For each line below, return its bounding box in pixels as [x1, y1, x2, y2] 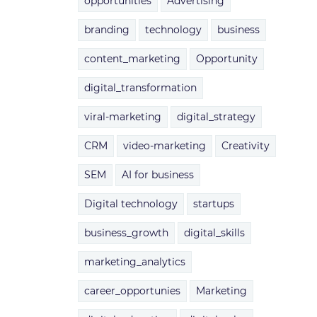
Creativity [221, 139, 270, 152]
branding [83, 23, 129, 36]
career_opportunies [83, 284, 180, 297]
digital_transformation [83, 81, 197, 94]
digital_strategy [176, 110, 255, 123]
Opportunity [195, 52, 258, 65]
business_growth [83, 226, 168, 239]
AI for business [121, 168, 194, 181]
